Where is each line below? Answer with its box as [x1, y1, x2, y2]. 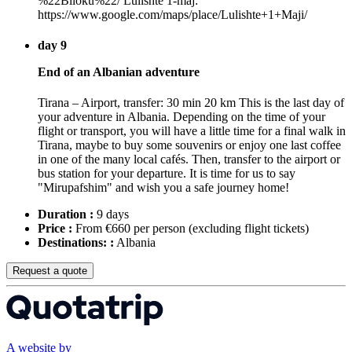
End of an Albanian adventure [38, 64, 200, 79]
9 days [93, 207, 129, 222]
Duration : [38, 207, 93, 222]
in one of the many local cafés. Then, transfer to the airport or [38, 152, 340, 167]
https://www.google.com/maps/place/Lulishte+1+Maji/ [38, 7, 307, 21]
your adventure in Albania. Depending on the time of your [38, 110, 325, 124]
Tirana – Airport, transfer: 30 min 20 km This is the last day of [38, 96, 344, 110]
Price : [38, 222, 72, 236]
